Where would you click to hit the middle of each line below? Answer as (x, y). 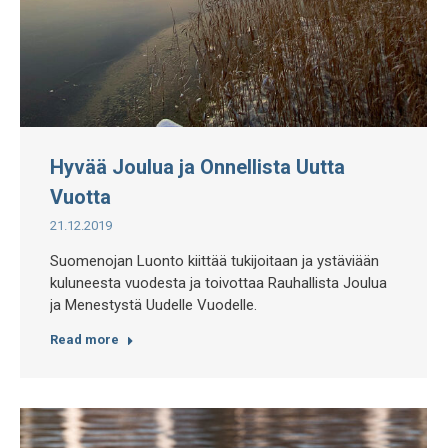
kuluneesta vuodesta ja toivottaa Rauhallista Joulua (218, 283)
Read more (84, 339)
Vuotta (80, 197)
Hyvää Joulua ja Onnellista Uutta (197, 167)
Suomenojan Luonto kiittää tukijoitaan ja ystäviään (214, 261)
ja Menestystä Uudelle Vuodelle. (153, 305)
